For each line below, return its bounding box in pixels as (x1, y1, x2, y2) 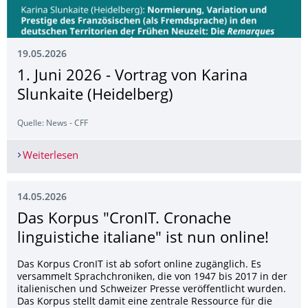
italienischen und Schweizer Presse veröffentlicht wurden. (17, 285, 286, 294)
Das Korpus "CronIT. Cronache (17, 212, 231, 227)
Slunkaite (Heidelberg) (17, 88, 173, 103)
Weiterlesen (22, 151, 78, 162)
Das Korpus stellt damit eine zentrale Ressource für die (17, 297, 272, 307)
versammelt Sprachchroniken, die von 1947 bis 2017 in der (17, 272, 287, 282)
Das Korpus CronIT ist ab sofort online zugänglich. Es (17, 260, 261, 269)
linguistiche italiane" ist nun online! (17, 231, 269, 246)
